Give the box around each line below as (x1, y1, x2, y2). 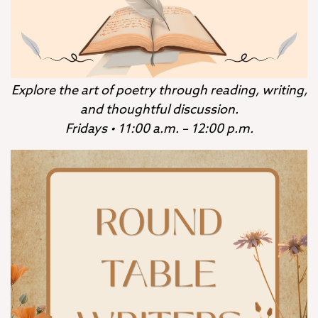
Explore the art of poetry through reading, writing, (11, 84, 307, 97)
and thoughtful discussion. (79, 103, 238, 116)
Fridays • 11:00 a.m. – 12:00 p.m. (65, 122, 253, 136)
